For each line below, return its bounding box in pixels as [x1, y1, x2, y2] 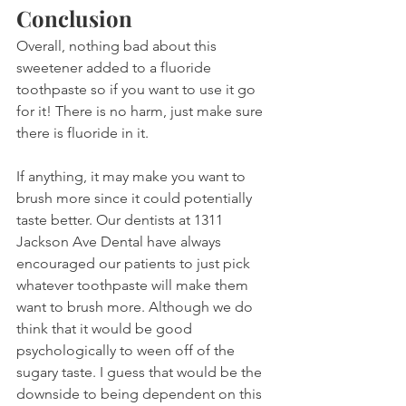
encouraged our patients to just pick [16, 255, 254, 273]
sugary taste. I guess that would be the [16, 363, 266, 382]
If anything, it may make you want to [16, 168, 249, 186]
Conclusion [16, 4, 132, 34]
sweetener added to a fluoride [16, 59, 215, 77]
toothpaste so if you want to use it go [16, 81, 259, 99]
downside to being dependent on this [16, 385, 266, 403]
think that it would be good [16, 320, 196, 338]
